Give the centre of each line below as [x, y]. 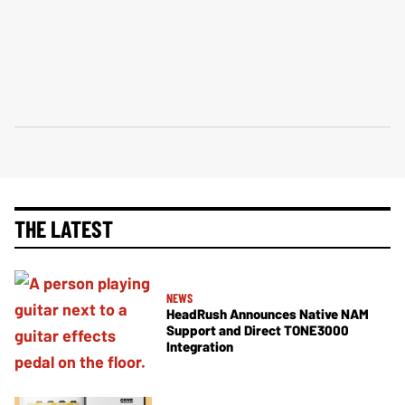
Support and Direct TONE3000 [258, 330]
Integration [200, 347]
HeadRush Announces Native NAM [268, 314]
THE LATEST [64, 228]
